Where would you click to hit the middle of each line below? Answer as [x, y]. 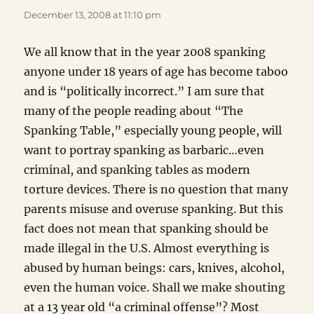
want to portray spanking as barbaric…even [144, 150]
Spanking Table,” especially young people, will [153, 131]
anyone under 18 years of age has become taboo [156, 72]
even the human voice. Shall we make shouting [155, 288]
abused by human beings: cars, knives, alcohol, [155, 268]
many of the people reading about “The [134, 111]
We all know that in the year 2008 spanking [145, 52]
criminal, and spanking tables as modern [137, 170]
